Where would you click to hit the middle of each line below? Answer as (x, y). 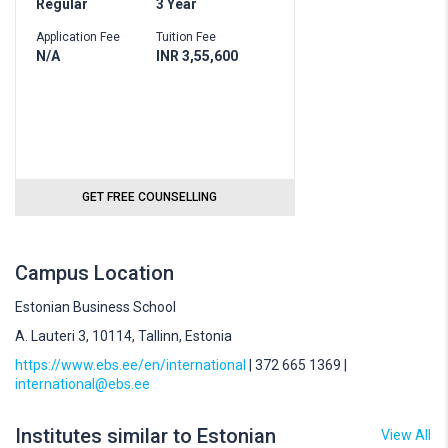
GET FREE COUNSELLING (149, 197)
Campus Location (94, 273)
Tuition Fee (185, 37)
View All (406, 435)
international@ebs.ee (82, 384)
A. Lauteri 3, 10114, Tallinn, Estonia (123, 336)
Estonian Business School (95, 307)
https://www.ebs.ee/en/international (130, 365)
